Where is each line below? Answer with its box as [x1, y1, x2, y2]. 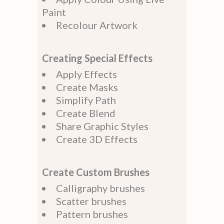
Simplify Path [56, 93, 116, 106]
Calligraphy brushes [56, 181, 145, 194]
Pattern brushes [56, 207, 128, 220]
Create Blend [56, 106, 115, 119]
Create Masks [56, 80, 118, 93]
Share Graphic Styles [56, 119, 148, 132]
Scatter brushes [56, 194, 126, 207]
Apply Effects [56, 67, 117, 80]
